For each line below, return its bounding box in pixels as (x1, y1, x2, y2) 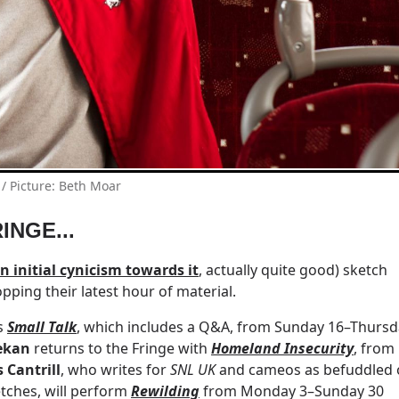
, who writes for (61, 360, 170, 380)
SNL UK (170, 360, 219, 380)
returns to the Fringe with (30, 338, 211, 359)
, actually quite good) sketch (199, 260, 387, 281)
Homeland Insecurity (211, 338, 354, 359)
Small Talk (7, 317, 77, 338)
